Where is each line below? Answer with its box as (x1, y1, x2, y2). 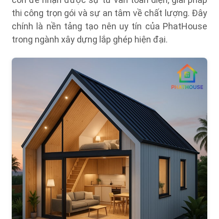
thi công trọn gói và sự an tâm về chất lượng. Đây (12, 8, 207, 18)
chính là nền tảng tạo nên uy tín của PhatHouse (12, 21, 207, 31)
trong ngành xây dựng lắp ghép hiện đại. (12, 34, 168, 44)
